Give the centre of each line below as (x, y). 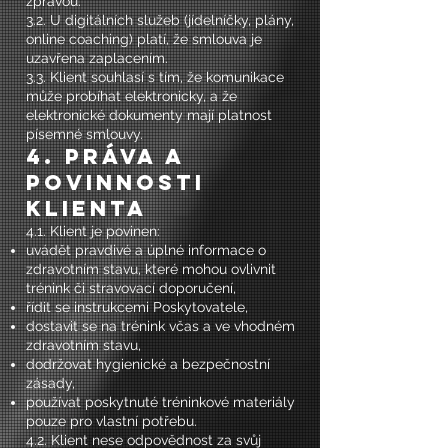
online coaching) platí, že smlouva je (144, 39)
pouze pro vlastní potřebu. (111, 421)
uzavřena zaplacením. (97, 58)
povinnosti (115, 182)
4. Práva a (105, 156)
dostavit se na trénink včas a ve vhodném (160, 326)
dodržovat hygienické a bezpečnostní (148, 364)
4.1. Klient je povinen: (93, 231)
